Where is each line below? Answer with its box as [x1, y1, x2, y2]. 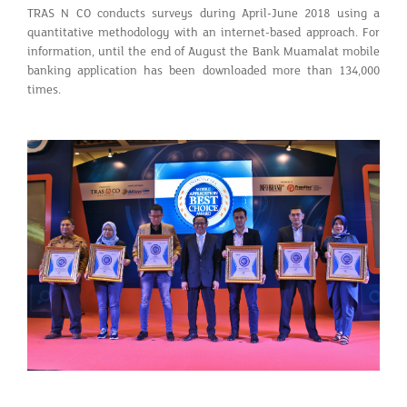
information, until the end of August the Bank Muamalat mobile [27, 44, 380, 59]
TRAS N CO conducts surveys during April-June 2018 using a [27, 5, 380, 21]
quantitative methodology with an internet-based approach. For [27, 25, 380, 40]
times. [27, 82, 61, 97]
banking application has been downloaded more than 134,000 [27, 63, 380, 78]
